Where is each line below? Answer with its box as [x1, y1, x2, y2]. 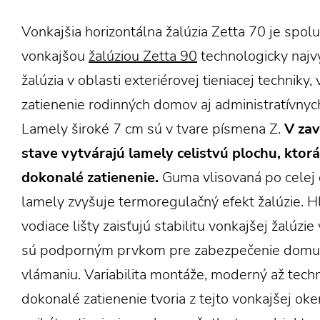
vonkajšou [21, 46, 89, 66]
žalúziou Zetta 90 [89, 46, 197, 66]
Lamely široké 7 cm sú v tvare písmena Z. [21, 119, 284, 139]
